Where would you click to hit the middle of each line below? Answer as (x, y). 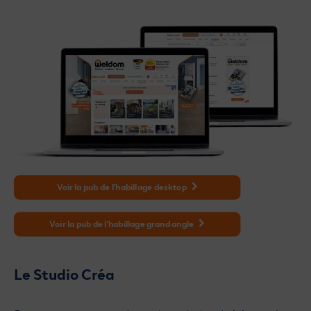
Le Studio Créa (64, 274)
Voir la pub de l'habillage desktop (121, 187)
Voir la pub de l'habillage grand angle (122, 224)
